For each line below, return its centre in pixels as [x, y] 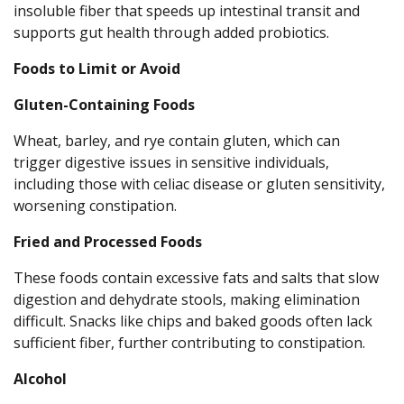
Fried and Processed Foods [108, 242]
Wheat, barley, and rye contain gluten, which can [177, 141]
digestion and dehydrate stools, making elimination [187, 300]
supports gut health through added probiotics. [171, 33]
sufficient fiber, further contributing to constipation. [189, 343]
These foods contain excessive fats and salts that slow [196, 278]
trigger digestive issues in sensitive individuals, [171, 163]
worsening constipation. [95, 206]
